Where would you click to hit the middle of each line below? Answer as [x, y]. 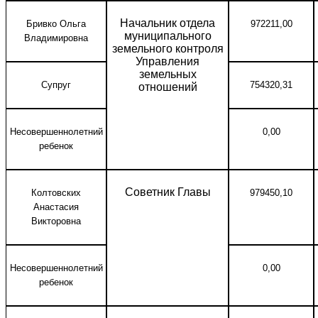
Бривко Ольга [56, 24]
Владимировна [56, 38]
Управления [168, 61]
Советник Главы [168, 192]
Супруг [56, 85]
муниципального [168, 36]
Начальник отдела [168, 23]
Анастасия [56, 207]
